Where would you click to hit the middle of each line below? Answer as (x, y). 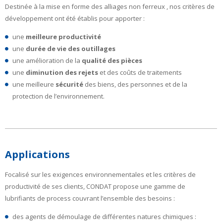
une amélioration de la (47, 60)
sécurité (69, 84)
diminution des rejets (62, 72)
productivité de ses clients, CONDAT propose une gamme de (95, 187)
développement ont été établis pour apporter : (75, 18)
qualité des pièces (112, 60)
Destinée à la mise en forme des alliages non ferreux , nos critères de (110, 6)
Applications (37, 154)
